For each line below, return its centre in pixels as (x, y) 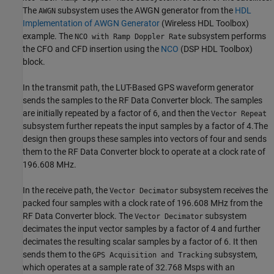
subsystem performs (226, 36)
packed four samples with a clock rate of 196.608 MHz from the (143, 203)
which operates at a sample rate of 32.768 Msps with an (129, 267)
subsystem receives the (223, 190)
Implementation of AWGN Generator (91, 23)
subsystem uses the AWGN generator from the (145, 10)
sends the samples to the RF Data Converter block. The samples (143, 100)
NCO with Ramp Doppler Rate (130, 36)
